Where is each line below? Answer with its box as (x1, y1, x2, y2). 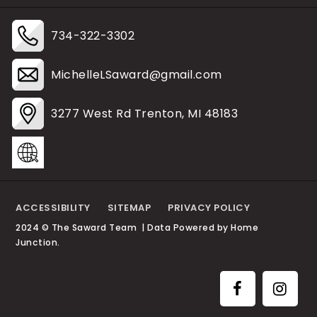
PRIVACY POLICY (168, 201, 250, 215)
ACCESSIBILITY (16, 201, 91, 215)
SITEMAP (107, 201, 151, 215)
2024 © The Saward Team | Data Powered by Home (16, 221, 259, 234)
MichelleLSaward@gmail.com (51, 66, 222, 83)
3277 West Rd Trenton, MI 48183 (51, 105, 238, 122)
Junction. (16, 236, 60, 249)
